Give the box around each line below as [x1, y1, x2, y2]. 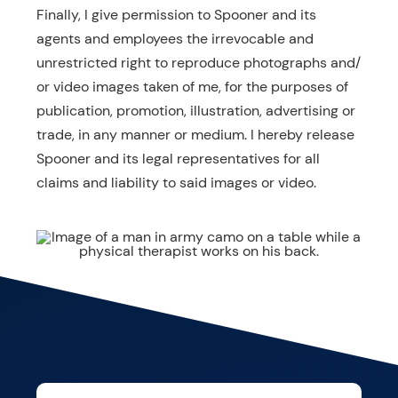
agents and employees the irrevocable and [36, 29, 314, 48]
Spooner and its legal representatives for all [36, 149, 320, 168]
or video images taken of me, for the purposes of [36, 77, 348, 96]
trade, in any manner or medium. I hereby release [36, 125, 354, 144]
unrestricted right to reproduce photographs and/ [36, 53, 361, 72]
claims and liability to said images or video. [36, 173, 316, 192]
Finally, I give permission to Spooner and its [36, 5, 316, 24]
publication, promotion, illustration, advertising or [36, 101, 355, 120]
